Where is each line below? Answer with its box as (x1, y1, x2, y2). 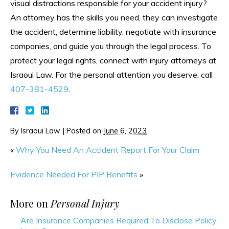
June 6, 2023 (103, 126, 147, 135)
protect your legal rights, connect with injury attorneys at (10, 55, 216, 65)
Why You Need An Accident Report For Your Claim (16, 144, 199, 155)
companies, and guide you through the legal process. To (10, 40, 211, 51)
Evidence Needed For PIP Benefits (10, 169, 138, 179)
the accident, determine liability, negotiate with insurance (10, 26, 216, 37)
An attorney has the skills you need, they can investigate (10, 12, 218, 22)
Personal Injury (51, 196, 120, 210)
